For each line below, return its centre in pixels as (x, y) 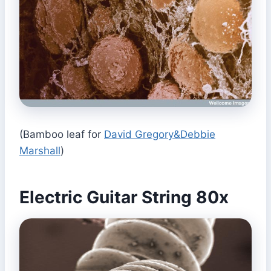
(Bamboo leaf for (62, 134)
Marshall (40, 150)
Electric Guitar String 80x (124, 197)
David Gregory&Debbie (160, 134)
